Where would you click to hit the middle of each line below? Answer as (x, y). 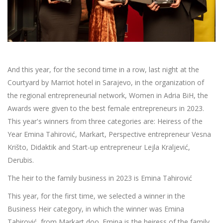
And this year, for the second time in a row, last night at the (103, 69)
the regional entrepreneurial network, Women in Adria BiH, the (108, 95)
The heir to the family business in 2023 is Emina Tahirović (100, 178)
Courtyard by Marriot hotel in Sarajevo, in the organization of (106, 82)
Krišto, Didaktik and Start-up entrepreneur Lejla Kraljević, (99, 147)
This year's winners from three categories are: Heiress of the (105, 121)
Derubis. (21, 160)
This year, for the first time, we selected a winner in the (96, 196)
